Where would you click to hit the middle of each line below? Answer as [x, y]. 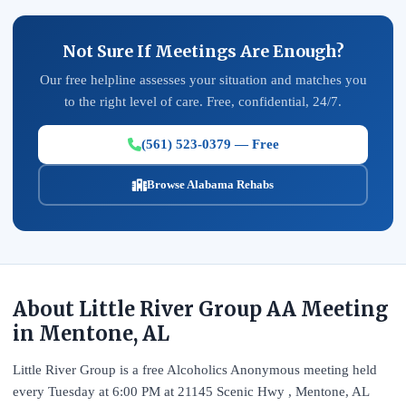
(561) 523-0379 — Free [210, 144]
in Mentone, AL [91, 333]
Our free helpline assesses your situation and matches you [203, 80]
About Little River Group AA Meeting [201, 309]
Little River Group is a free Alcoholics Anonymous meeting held [195, 370]
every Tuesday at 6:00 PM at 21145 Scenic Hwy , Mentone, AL [191, 391]
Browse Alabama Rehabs [210, 184]
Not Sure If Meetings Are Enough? [203, 51]
